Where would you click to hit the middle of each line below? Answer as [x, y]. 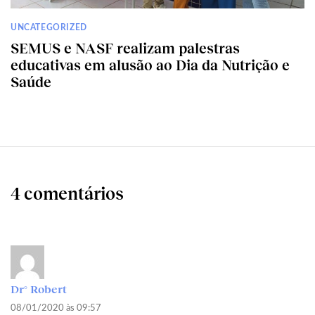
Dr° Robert [39, 289]
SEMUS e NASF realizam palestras [125, 48]
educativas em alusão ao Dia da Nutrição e [150, 65]
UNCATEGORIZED [49, 28]
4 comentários [67, 193]
